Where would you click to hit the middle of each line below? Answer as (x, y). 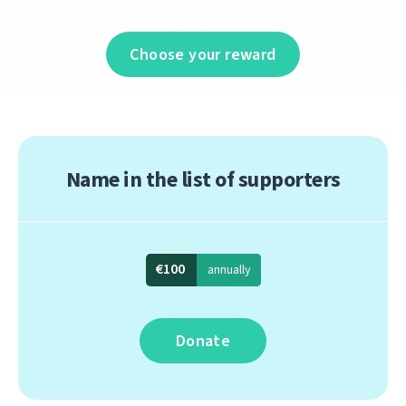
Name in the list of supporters (203, 179)
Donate (203, 341)
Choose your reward (203, 54)
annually (229, 270)
